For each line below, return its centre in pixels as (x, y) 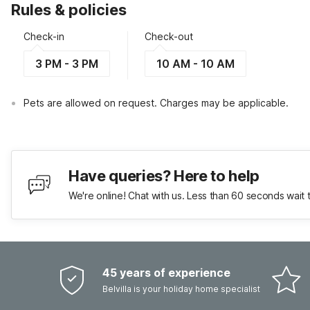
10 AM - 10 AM (195, 64)
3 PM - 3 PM (67, 64)
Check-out (169, 36)
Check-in (44, 36)
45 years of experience (166, 273)
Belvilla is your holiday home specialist (181, 289)
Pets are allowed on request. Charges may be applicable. (156, 103)
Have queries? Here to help (164, 176)
